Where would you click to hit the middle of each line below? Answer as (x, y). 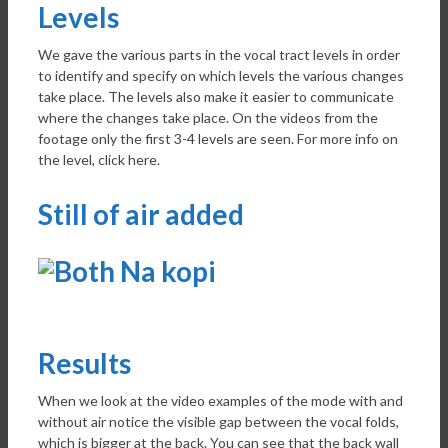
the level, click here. (99, 160)
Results (84, 362)
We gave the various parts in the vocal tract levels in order (219, 55)
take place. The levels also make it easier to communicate (216, 97)
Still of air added (141, 214)
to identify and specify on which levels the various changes (221, 76)
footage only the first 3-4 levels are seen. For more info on (218, 139)
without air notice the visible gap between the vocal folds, (218, 421)
